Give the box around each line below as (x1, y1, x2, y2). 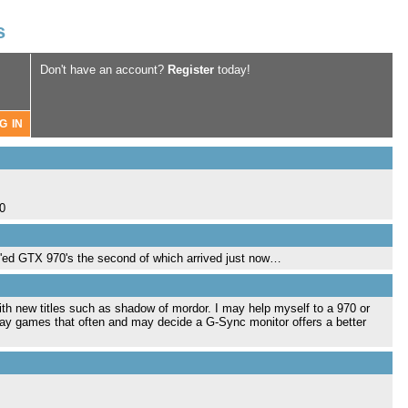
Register (168, 63, 214, 76)
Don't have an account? (40, 63, 168, 76)
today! (214, 63, 250, 76)
